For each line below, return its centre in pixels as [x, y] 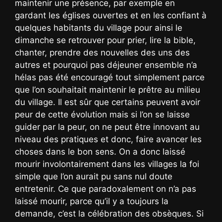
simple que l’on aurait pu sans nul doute [94, 176]
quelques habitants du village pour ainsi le [99, 28]
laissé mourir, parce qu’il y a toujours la [92, 201]
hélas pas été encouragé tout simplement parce [110, 77]
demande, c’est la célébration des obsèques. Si [109, 213]
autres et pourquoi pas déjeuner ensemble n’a [106, 65]
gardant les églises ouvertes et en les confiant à [111, 15]
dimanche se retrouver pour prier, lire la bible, [105, 40]
